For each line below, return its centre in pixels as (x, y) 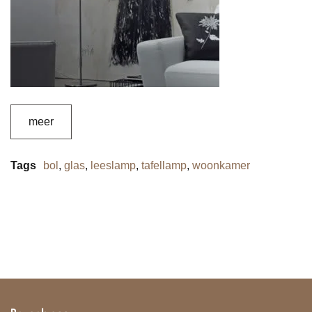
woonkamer (221, 165)
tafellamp (164, 165)
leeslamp (113, 165)
